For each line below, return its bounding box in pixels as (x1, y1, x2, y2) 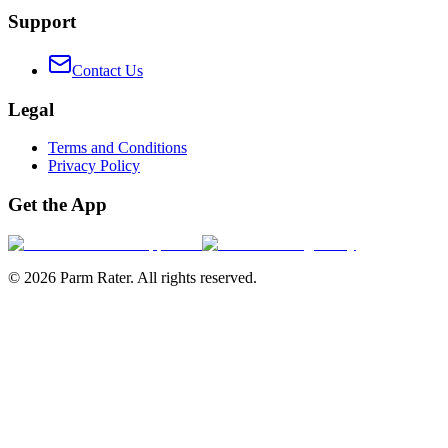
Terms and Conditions (48, 139, 187, 157)
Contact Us (72, 61, 143, 79)
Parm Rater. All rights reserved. (56, 268, 257, 286)
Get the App (8, 194, 107, 216)
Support (8, 11, 76, 33)
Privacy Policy (48, 157, 140, 175)
